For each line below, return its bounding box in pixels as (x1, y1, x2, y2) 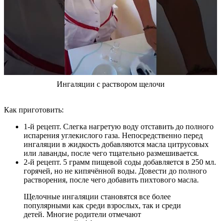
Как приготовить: (4, 106, 64, 114)
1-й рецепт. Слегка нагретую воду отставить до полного (24, 122, 214, 131)
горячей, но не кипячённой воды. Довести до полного (24, 167, 207, 176)
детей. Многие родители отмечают (24, 210, 141, 219)
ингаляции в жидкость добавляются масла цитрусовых (24, 140, 209, 149)
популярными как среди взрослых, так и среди (24, 201, 181, 210)
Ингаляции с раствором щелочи (56, 80, 165, 89)
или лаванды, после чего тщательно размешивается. (24, 149, 199, 158)
